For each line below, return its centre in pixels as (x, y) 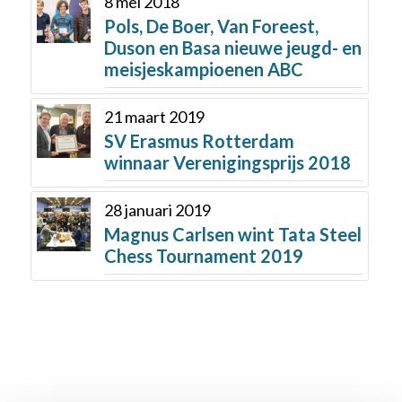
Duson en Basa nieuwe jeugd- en (232, 48)
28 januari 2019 (157, 210)
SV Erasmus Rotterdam (199, 141)
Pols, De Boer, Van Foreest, (211, 26)
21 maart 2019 (154, 117)
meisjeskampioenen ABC (203, 70)
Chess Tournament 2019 (203, 256)
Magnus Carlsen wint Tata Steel (232, 235)
